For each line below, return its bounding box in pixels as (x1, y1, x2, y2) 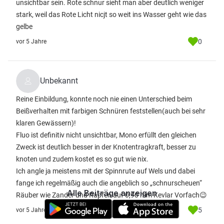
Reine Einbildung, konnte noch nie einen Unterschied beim (16, 95, 192, 103)
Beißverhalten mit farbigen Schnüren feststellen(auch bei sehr (16, 107, 205, 115)
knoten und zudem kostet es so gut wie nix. (16, 155, 148, 163)
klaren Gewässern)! (16, 119, 76, 127)
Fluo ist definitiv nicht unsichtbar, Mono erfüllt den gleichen (16, 131, 196, 139)
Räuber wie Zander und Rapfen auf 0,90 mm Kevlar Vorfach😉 (16, 191, 207, 199)
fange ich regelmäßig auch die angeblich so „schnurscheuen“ (16, 179, 202, 187)
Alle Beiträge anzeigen (67, 188, 157, 198)
